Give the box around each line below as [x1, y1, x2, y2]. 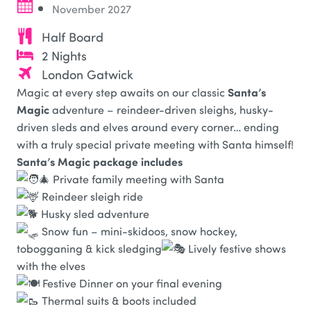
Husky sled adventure [38, 205, 149, 221]
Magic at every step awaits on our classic [17, 84, 228, 99]
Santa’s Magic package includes [17, 153, 183, 169]
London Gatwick [41, 65, 133, 83]
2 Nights [41, 46, 87, 64]
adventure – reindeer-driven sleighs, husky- [49, 101, 274, 117]
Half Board [41, 27, 103, 45]
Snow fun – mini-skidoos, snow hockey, [39, 223, 237, 238]
